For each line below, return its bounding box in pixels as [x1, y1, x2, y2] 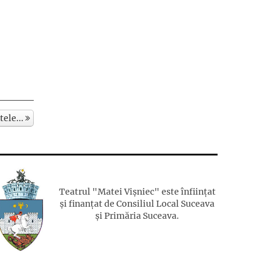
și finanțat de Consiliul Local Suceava [60, 198, 215, 209]
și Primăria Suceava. [95, 210, 180, 221]
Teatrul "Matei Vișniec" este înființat [58, 186, 216, 197]
